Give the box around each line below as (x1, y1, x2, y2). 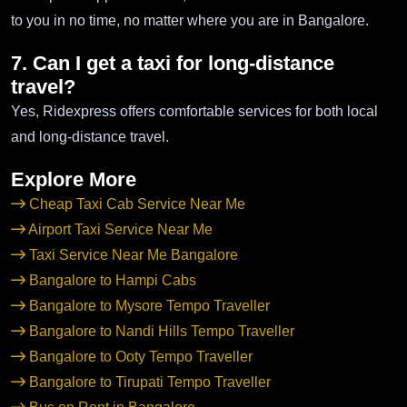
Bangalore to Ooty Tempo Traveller (25, 348, 253, 364)
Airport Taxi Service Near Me (25, 221, 213, 237)
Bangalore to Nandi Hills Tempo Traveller (25, 323, 294, 339)
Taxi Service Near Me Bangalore (25, 246, 238, 263)
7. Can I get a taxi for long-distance (11, 51, 334, 74)
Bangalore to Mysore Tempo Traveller (25, 297, 270, 313)
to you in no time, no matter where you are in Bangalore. (11, 12, 369, 28)
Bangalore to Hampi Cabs (25, 272, 196, 288)
